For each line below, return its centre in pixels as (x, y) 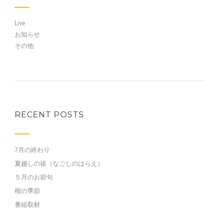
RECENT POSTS (49, 114)
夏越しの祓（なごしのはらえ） (59, 163)
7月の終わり (32, 150)
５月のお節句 (34, 177)
